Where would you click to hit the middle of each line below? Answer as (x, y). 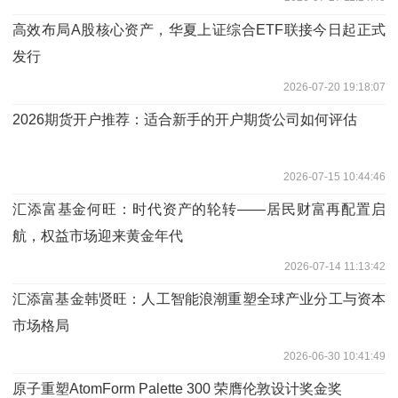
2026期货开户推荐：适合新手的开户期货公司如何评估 (185, 119)
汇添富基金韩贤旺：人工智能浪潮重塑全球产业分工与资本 (199, 298)
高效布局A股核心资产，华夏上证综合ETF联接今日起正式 (199, 29)
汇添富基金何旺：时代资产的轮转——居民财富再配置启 (199, 209)
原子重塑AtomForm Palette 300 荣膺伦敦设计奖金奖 (177, 388)
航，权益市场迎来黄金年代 (98, 235)
